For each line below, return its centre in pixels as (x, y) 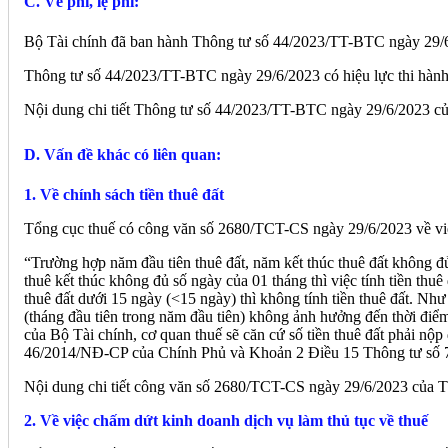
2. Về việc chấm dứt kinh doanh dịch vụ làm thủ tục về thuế (226, 421)
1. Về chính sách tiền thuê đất (124, 195)
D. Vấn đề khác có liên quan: (122, 155)
